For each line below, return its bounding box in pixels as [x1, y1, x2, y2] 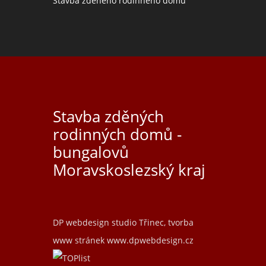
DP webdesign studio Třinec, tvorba [53, 217, 194, 229]
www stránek [53, 235, 107, 246]
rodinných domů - [53, 123, 182, 145]
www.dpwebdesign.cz [107, 235, 194, 246]
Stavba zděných [53, 106, 164, 128]
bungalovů [53, 141, 129, 163]
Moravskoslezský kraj [53, 159, 205, 181]
